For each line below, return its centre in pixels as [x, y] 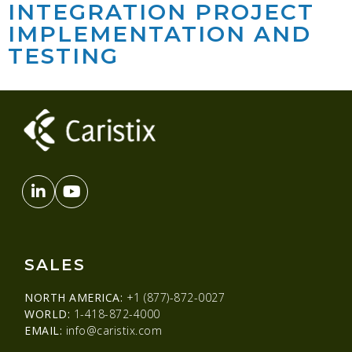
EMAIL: [43, 331]
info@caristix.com [112, 331]
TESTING [63, 55]
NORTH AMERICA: [73, 298]
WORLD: [47, 314]
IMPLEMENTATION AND [159, 33]
